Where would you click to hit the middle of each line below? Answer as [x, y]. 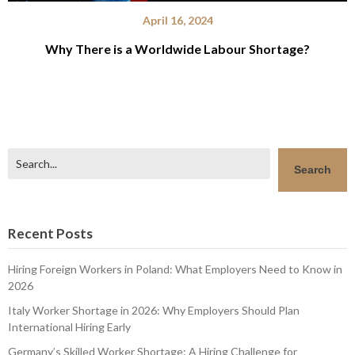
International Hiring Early [69, 337]
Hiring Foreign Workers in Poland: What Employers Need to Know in [175, 279]
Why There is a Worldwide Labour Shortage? [176, 59]
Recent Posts [50, 243]
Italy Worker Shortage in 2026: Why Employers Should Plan [154, 320]
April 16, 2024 [176, 30]
